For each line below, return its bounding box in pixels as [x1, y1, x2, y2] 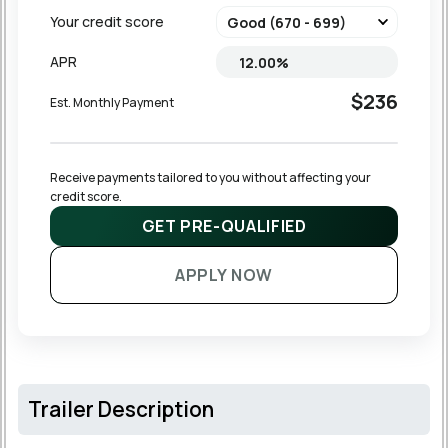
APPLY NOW [175, 264, 273, 286]
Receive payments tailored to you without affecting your [50, 169, 373, 186]
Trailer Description [28, 395, 214, 423]
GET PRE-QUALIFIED [141, 215, 307, 237]
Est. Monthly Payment [50, 93, 174, 111]
